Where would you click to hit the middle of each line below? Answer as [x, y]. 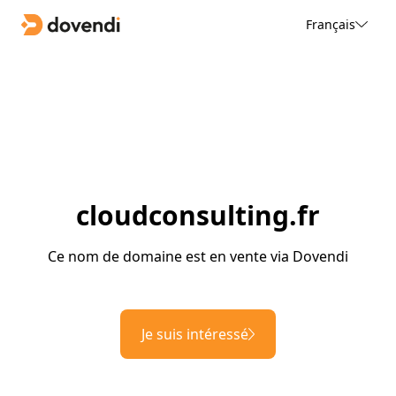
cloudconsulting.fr [198, 216]
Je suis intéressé [195, 335]
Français [330, 24]
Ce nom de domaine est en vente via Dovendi [198, 257]
